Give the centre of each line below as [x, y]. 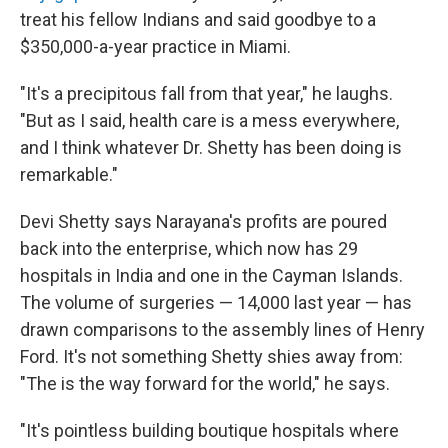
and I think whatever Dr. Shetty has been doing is [211, 147]
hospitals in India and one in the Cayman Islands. [211, 275]
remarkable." [69, 174]
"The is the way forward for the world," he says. [205, 383]
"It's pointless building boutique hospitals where [209, 430]
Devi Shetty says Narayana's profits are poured [203, 221]
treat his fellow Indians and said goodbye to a [198, 19]
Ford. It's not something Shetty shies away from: [211, 356]
